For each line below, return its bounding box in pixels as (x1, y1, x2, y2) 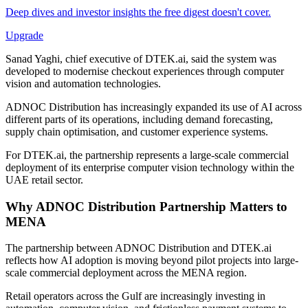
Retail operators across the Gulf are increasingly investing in (5, 290, 265, 302)
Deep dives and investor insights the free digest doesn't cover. (5, 5, 271, 18)
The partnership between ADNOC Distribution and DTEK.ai (5, 242, 272, 254)
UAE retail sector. (5, 173, 83, 186)
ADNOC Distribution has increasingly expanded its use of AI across (5, 100, 302, 113)
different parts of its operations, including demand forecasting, (5, 113, 273, 125)
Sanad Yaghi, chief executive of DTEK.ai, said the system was (5, 52, 276, 65)
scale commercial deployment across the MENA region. (5, 267, 250, 279)
